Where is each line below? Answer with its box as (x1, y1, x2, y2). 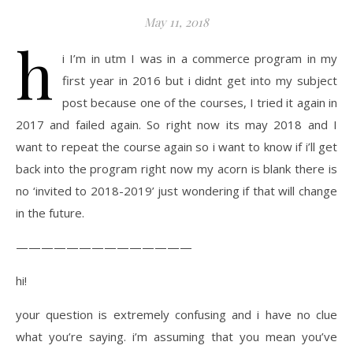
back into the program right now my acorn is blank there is (16, 161, 337, 176)
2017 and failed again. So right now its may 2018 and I (16, 117, 337, 132)
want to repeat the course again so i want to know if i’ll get (16, 139, 337, 154)
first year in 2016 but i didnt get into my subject (62, 72, 337, 88)
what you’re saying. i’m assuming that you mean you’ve (16, 329, 337, 344)
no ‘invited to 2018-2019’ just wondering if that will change (16, 183, 337, 199)
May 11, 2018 (144, 14, 209, 30)
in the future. (16, 205, 84, 221)
